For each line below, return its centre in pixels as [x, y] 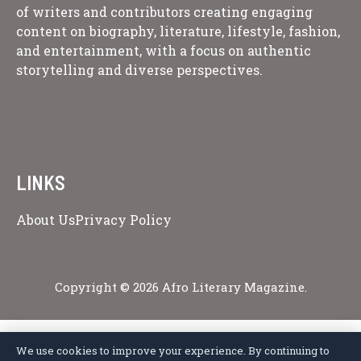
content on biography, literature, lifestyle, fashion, [178, 31]
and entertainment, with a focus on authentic [164, 50]
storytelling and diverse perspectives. [139, 70]
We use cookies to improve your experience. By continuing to [173, 351]
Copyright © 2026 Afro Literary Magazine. [180, 287]
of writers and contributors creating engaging [164, 12]
